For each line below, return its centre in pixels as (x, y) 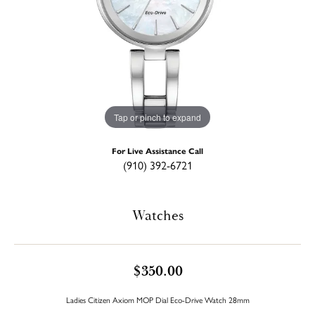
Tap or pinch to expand (157, 117)
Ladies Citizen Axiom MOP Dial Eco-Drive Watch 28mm (157, 299)
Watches (157, 216)
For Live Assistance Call (157, 150)
